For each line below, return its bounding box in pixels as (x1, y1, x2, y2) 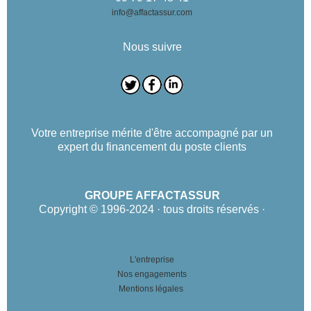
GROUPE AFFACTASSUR (84, 189, 220, 201)
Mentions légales (118, 283, 183, 294)
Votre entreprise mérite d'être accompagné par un (31, 126, 273, 139)
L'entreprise (130, 254, 174, 264)
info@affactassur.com (112, 7, 192, 17)
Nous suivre (122, 40, 182, 53)
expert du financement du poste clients (58, 140, 246, 153)
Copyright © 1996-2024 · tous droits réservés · (39, 203, 265, 215)
